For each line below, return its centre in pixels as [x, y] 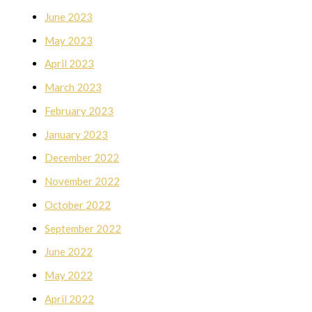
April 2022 [69, 298]
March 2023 [73, 87]
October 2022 [78, 204]
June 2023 [69, 16]
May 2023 [69, 40]
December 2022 [82, 158]
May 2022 [69, 275]
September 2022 [83, 228]
